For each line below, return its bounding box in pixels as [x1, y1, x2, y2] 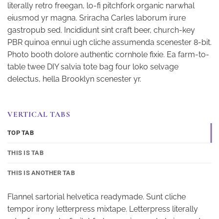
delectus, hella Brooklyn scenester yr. [7, 74, 141, 84]
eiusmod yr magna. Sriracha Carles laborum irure [7, 13, 186, 22]
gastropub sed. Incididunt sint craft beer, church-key [7, 25, 195, 35]
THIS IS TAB [7, 149, 44, 156]
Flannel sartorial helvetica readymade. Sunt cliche [7, 192, 186, 201]
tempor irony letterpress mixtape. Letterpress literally [7, 204, 198, 214]
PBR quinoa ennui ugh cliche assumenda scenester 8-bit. [7, 37, 212, 47]
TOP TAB [7, 129, 34, 136]
